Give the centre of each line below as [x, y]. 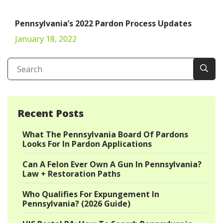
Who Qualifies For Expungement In [91, 194]
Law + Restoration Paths [71, 174]
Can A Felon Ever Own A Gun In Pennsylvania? [112, 164]
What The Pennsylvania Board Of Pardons [105, 134]
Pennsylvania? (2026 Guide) [76, 204]
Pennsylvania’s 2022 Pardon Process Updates [103, 23]
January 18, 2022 [46, 39]
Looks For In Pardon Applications [87, 144]
